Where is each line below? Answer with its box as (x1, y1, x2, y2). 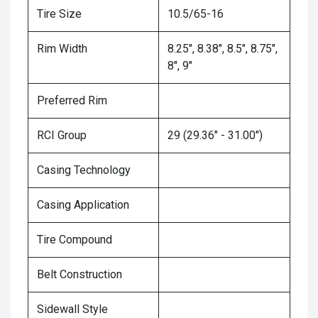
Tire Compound (37, 233, 112, 247)
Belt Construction (37, 268, 122, 282)
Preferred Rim (37, 94, 107, 108)
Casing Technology (37, 163, 131, 177)
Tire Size (37, 7, 82, 21)
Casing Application (37, 198, 129, 212)
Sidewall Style (37, 302, 108, 317)
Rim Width (37, 42, 87, 56)
